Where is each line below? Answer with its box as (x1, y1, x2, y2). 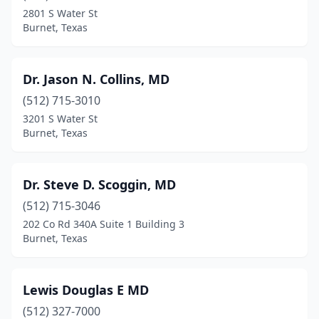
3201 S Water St (23, 112, 98, 125)
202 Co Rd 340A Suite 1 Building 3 (23, 217, 184, 231)
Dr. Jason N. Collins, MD (23, 70, 169, 88)
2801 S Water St (23, 6, 98, 20)
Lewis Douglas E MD (23, 281, 149, 298)
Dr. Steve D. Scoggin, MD (23, 176, 176, 193)
